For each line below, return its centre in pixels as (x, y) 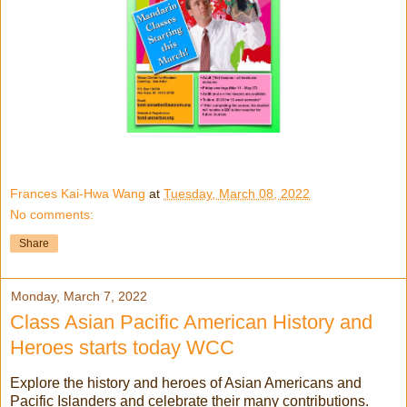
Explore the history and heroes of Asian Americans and (186, 382)
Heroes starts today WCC (122, 347)
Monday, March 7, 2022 (79, 296)
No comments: (52, 214)
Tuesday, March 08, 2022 (237, 193)
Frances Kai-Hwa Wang (78, 193)
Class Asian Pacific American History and (191, 322)
